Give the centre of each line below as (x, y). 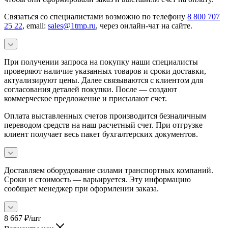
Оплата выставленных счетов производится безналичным (105, 116)
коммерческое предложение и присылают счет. (85, 98)
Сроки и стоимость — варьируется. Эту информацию (97, 179)
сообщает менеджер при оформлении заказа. (81, 188)
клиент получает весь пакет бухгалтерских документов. (101, 134)
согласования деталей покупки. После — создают (91, 89)
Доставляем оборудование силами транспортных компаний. (109, 170)
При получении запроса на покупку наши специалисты (101, 62)
